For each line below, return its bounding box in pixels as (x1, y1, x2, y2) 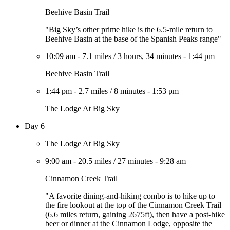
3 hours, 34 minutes (118, 52, 181, 61)
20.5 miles (78, 157, 111, 165)
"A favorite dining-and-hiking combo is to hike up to (45, 191, 215, 200)
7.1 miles (82, 52, 111, 61)
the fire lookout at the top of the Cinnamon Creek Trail (45, 201, 221, 209)
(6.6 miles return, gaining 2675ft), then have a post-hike (45, 210, 225, 219)
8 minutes (114, 87, 145, 95)
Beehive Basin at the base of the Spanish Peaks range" (45, 34, 221, 43)
